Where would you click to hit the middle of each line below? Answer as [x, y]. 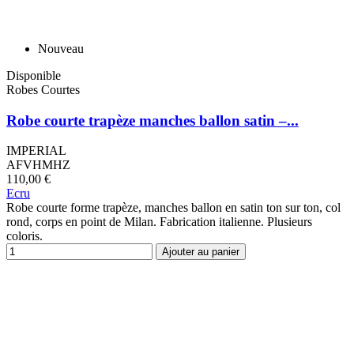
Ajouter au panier [201, 252]
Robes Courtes [43, 89]
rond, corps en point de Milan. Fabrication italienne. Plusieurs [159, 222]
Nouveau [61, 48]
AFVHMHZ [38, 165]
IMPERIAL [36, 151]
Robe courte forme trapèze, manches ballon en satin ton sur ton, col [173, 208]
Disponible [34, 75]
